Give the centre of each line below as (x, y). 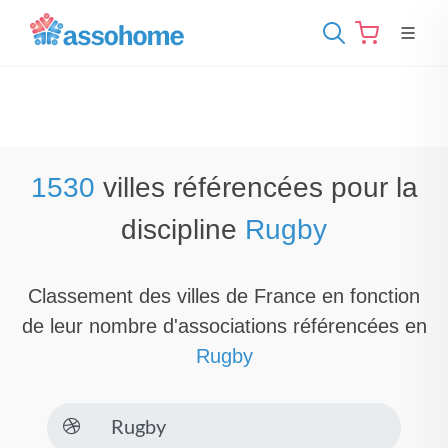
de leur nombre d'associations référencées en (224, 326)
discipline (183, 229)
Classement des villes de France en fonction (224, 296)
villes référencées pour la (256, 187)
